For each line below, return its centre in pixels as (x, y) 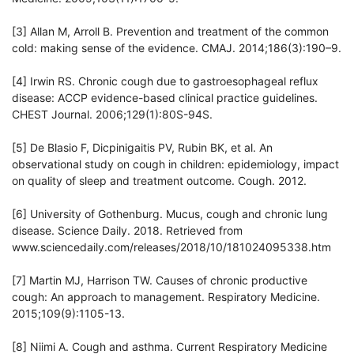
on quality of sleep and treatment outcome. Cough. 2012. (159, 181)
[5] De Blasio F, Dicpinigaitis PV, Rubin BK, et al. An (142, 148)
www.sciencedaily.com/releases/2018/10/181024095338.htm (171, 247)
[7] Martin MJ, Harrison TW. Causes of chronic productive (160, 281)
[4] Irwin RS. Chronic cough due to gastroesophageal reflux (165, 81)
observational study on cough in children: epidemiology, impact (175, 164)
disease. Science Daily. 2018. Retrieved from (127, 231)
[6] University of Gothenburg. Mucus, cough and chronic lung (170, 214)
